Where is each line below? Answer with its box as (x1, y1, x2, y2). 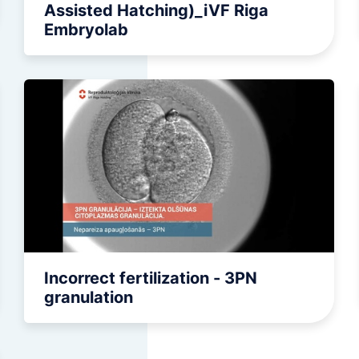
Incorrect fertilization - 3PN (43, 268, 257, 288)
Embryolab (43, 20, 128, 40)
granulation (43, 288, 133, 308)
